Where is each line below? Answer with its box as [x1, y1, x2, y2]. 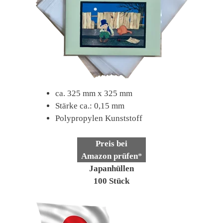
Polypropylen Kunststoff [55, 113, 142, 123]
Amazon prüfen [81, 151, 138, 161]
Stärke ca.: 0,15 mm [55, 101, 124, 111]
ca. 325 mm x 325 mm [55, 89, 132, 99]
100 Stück [94, 176, 129, 186]
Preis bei [96, 138, 127, 148]
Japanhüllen [89, 163, 134, 173]
